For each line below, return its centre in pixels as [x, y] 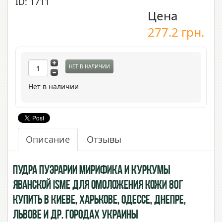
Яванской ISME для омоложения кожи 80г [98, 186]
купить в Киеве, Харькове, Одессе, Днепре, [99, 201]
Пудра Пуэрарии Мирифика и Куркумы [92, 171]
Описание [48, 139]
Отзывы [104, 139]
